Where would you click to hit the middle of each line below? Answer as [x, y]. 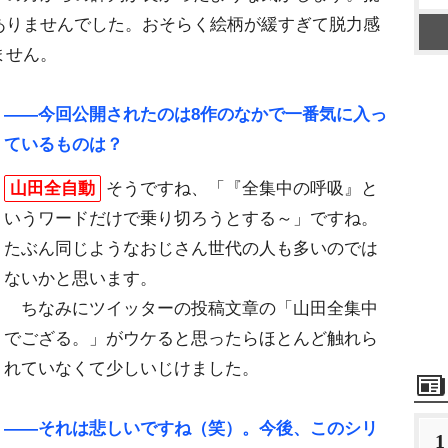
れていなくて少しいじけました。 [131, 368]
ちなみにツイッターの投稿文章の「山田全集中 [191, 308]
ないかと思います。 [80, 278]
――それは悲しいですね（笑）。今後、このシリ [191, 428]
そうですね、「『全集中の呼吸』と [242, 188]
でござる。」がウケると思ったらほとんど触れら [191, 338]
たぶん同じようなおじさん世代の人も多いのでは [191, 248]
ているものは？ [63, 144]
